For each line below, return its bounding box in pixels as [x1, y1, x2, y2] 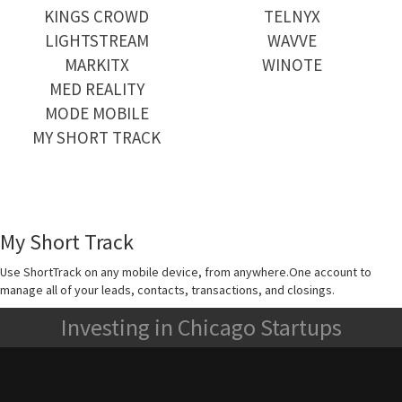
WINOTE [262, 53, 323, 75]
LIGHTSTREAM [44, 29, 149, 51]
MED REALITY [48, 77, 144, 100]
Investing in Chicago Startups [60, 311, 342, 342]
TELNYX [264, 4, 321, 27]
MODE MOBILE [44, 101, 149, 124]
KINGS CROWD [44, 4, 150, 27]
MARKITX [64, 53, 129, 75]
